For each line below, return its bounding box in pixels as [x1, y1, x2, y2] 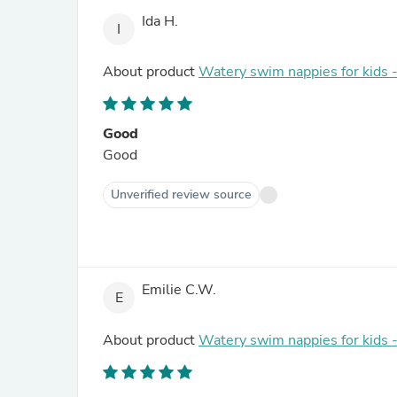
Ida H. [142, 12, 178, 32]
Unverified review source [111, 186, 252, 203]
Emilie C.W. [142, 280, 216, 300]
